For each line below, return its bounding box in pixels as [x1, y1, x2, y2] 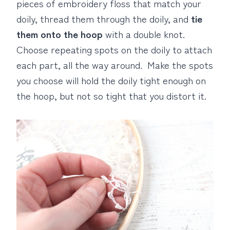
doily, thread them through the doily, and [16, 11, 191, 25]
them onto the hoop [16, 27, 103, 41]
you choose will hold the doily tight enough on [16, 73, 206, 87]
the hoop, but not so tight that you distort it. [16, 88, 206, 102]
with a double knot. [103, 27, 187, 41]
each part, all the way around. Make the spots [16, 57, 213, 71]
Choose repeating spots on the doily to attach [16, 42, 212, 56]
